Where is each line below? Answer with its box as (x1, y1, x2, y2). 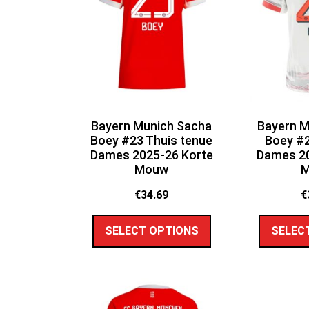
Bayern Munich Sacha (91, 119, 212, 134)
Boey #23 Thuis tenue (90, 133, 213, 148)
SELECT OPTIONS (104, 223, 199, 237)
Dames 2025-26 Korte (90, 148, 213, 163)
